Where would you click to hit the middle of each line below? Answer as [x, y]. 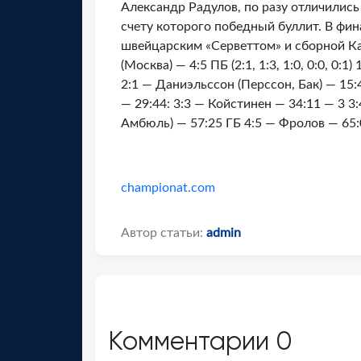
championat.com [168, 188]
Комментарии [192, 341]
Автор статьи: [164, 233]
